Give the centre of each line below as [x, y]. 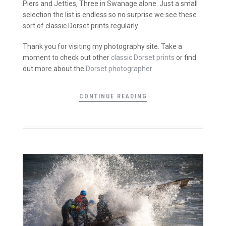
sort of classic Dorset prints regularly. [81, 25]
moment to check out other [67, 58]
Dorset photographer [119, 69]
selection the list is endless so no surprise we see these [110, 14]
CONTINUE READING [113, 96]
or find [185, 58]
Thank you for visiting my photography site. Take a [102, 47]
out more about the [54, 69]
